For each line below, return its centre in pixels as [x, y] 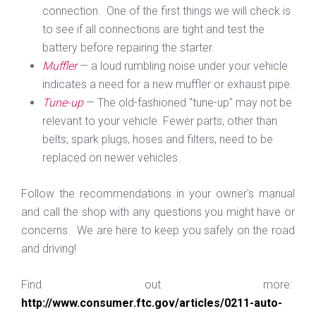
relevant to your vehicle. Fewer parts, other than [160, 121]
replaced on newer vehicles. [111, 157]
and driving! [50, 248]
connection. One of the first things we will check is [166, 11]
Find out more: [158, 284]
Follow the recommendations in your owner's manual [158, 193]
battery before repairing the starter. [128, 47]
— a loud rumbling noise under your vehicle [182, 66]
